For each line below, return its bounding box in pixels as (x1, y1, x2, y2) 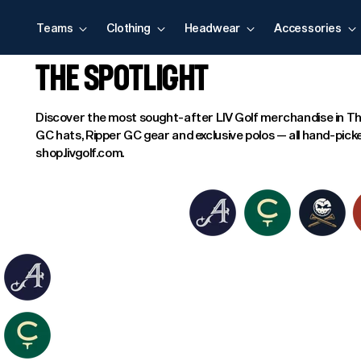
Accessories (273, 20, 342, 35)
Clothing (106, 20, 151, 35)
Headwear (184, 20, 240, 35)
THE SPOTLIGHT (35, 62, 209, 97)
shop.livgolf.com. (35, 145, 124, 160)
